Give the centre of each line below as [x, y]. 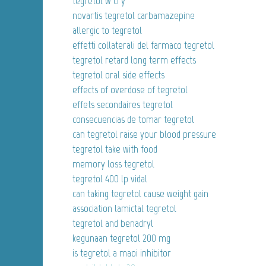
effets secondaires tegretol [123, 105]
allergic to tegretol [107, 31]
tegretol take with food [115, 149]
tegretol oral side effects [118, 75]
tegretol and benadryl [113, 224]
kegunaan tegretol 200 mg [121, 238]
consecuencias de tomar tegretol [133, 120]
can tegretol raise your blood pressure [144, 134]
